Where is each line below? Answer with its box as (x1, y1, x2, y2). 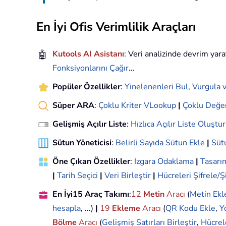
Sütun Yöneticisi (52, 137, 111, 149)
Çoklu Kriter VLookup (98, 100, 176, 111)
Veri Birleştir (104, 170, 151, 182)
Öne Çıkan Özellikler (52, 156, 130, 167)
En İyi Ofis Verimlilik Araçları (36, 19, 196, 35)
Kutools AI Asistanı (52, 48, 124, 60)
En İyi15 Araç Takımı (52, 189, 129, 200)
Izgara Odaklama (134, 156, 194, 167)
